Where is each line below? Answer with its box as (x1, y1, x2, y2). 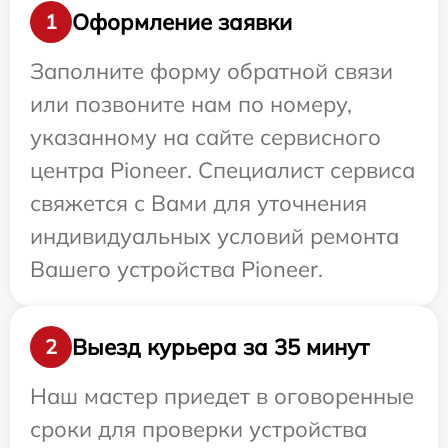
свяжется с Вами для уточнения (30, 189, 367, 217)
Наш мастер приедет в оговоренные (30, 382, 414, 410)
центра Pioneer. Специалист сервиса (30, 156, 415, 184)
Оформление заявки (72, 7, 292, 36)
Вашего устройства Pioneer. (30, 255, 323, 283)
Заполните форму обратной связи (30, 57, 393, 85)
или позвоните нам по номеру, (30, 90, 352, 118)
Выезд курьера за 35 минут (72, 332, 369, 361)
